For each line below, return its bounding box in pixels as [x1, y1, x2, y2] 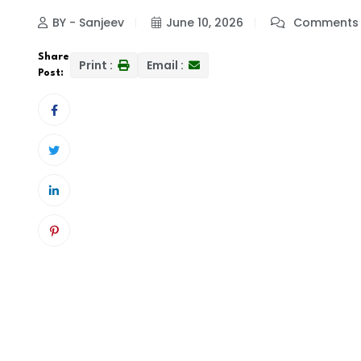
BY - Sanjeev [52, 15, 124, 31]
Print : [79, 57, 115, 74]
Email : [147, 57, 186, 74]
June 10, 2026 [166, 15, 243, 31]
